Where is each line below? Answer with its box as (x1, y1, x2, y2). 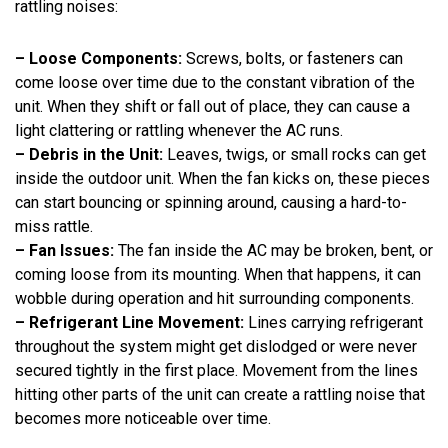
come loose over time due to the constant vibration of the (15, 72, 415, 92)
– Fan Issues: (15, 240, 114, 260)
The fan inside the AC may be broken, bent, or (114, 240, 433, 260)
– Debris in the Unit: (15, 144, 163, 164)
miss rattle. (15, 216, 93, 236)
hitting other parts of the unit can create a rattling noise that (15, 384, 425, 404)
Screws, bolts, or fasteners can (182, 48, 403, 68)
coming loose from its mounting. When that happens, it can (15, 264, 421, 284)
